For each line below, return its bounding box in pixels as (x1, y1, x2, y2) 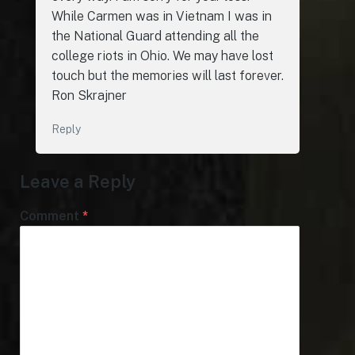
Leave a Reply (20, 171, 136, 193)
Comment (20, 208, 82, 223)
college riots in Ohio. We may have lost (52, 48, 273, 63)
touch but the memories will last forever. (52, 67, 284, 83)
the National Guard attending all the (52, 28, 259, 44)
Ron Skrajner (52, 87, 127, 103)
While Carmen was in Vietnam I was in (52, 8, 272, 24)
